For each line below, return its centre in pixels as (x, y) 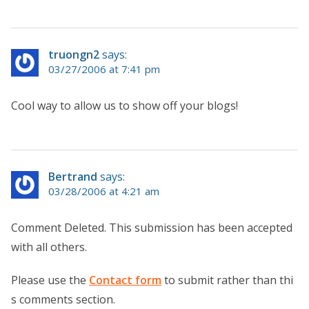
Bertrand (73, 176)
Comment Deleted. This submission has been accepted (152, 227)
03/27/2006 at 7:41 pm (104, 69)
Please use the (50, 280)
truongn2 (74, 54)
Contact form (125, 280)
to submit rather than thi (227, 280)
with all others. (49, 247)
